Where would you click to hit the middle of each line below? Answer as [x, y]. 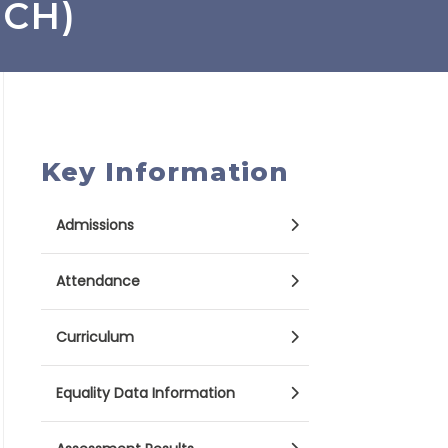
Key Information [165, 172]
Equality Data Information [145, 393]
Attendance [98, 281]
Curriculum [95, 337]
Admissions [95, 225]
